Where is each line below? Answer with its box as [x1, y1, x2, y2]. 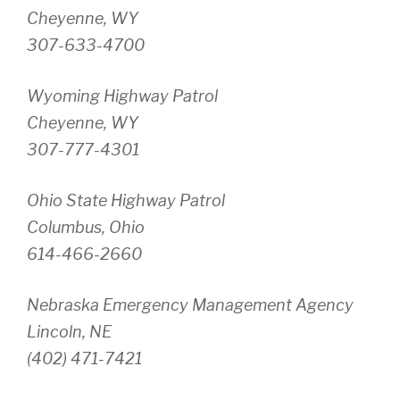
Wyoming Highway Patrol [27, 87, 218, 106]
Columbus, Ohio [27, 218, 145, 237]
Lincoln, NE [27, 322, 112, 342]
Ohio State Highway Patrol [27, 191, 225, 211]
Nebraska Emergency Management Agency [27, 296, 354, 315]
